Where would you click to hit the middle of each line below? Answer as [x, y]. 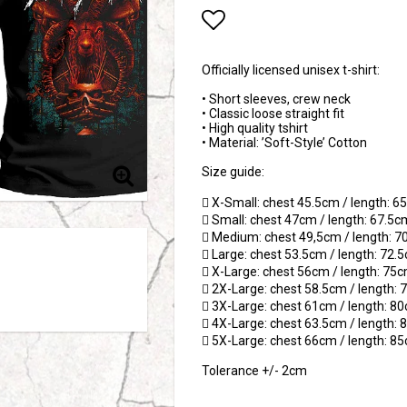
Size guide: [233, 172]
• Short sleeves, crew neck [276, 99]
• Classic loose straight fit [273, 114]
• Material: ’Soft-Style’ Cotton [284, 143]
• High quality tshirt [255, 128]
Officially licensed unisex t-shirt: [291, 70]
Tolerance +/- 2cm [254, 371]
